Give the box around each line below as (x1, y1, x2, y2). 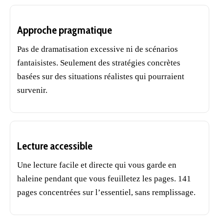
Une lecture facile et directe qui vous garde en (17, 160, 176, 170)
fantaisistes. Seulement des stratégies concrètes (17, 58, 180, 67)
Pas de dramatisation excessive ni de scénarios (17, 44, 178, 54)
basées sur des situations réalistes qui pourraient (17, 71, 184, 81)
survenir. (17, 85, 47, 95)
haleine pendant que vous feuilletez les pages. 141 (17, 174, 191, 184)
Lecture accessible (17, 139, 92, 153)
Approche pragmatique (17, 23, 112, 37)
